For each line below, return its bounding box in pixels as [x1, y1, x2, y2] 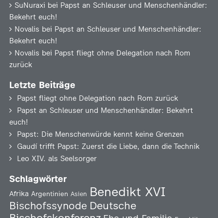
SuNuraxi [14, 1, 45, 10]
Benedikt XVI [89, 184, 165, 199]
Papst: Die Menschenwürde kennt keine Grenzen [17, 130, 184, 139]
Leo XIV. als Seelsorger [17, 154, 97, 163]
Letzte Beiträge [9, 79, 75, 91]
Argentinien [31, 190, 68, 198]
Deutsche [89, 199, 136, 212]
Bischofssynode [9, 200, 87, 212]
